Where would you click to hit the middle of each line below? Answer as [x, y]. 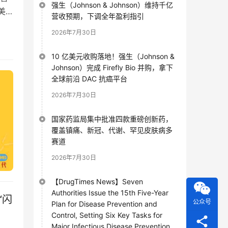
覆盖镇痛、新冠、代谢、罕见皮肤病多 [112, 130]
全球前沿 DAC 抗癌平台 [89, 78]
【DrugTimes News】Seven [97, 181]
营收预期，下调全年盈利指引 [98, 16]
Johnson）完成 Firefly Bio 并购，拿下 [112, 67]
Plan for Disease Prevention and [104, 204]
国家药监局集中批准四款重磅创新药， [112, 119]
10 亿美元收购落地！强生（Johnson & [113, 56]
